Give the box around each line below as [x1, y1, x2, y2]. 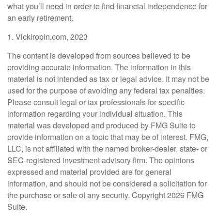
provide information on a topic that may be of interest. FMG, [7, 131, 208, 143]
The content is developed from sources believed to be [7, 50, 190, 62]
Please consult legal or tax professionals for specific [7, 96, 185, 108]
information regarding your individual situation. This [7, 108, 183, 120]
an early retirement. [7, 12, 73, 24]
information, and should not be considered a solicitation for [7, 178, 207, 189]
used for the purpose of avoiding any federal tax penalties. [7, 85, 205, 96]
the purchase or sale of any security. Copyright [7, 189, 167, 201]
